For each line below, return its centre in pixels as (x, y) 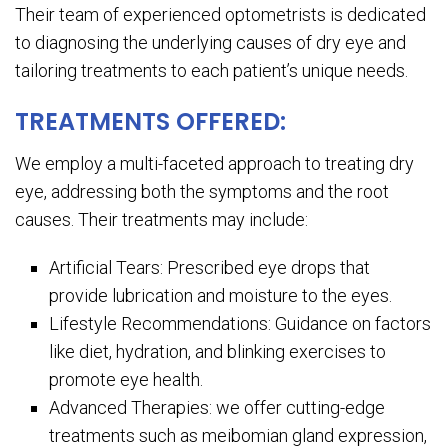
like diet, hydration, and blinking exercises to (218, 352)
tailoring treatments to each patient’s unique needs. (211, 71)
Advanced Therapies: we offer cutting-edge (217, 408)
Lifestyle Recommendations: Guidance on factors (240, 324)
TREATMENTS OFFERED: (150, 122)
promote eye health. (126, 380)
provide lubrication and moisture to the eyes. (221, 296)
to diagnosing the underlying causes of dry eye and (210, 43)
